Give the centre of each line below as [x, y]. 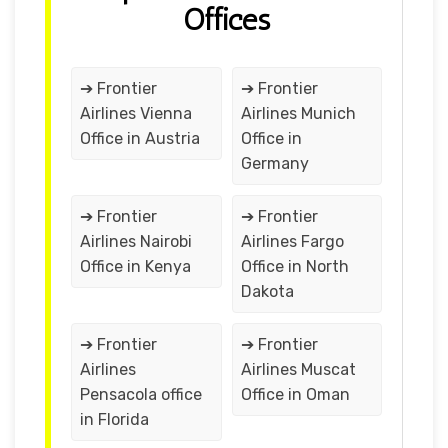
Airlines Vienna [136, 113]
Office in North [294, 266]
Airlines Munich [298, 113]
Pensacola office [141, 394]
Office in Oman [295, 394]
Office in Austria [140, 138]
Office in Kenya [135, 266]
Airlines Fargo [292, 241]
